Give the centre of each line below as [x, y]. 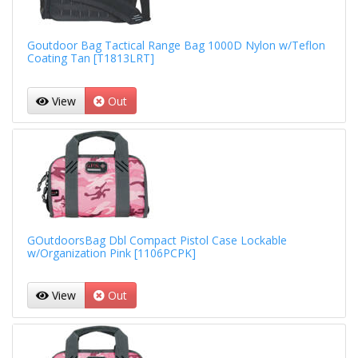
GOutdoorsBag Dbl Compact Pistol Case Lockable [157, 240]
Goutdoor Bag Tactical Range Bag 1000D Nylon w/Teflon [176, 46]
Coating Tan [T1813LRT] [90, 58]
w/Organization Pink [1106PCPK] [111, 253]
